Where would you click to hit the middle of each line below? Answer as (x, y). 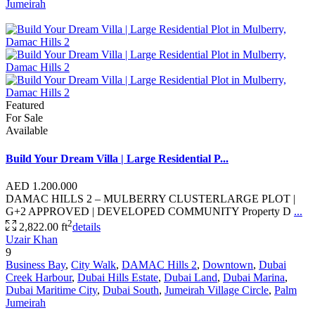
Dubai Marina (254, 278)
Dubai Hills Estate (118, 278)
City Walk (94, 265)
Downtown (228, 265)
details (86, 227)
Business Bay (36, 265)
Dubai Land (191, 278)
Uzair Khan (32, 240)
